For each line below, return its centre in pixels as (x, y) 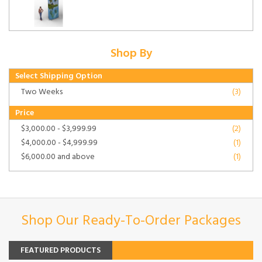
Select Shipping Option (59, 76)
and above (75, 157)
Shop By (131, 54)
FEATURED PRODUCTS (61, 250)
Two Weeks (42, 92)
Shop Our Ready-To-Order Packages (131, 221)
